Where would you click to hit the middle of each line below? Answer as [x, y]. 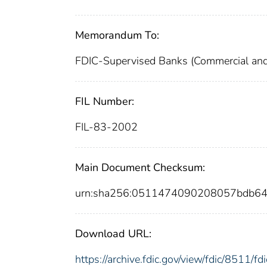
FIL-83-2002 [106, 127]
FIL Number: [105, 101]
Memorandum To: [117, 35]
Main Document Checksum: [140, 167]
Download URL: [113, 233]
